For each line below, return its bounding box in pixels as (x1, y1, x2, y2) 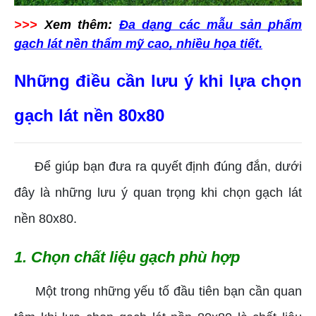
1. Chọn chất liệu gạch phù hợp (14, 248, 240, 266)
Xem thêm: (37, 17, 119, 32)
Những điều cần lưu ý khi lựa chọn (14, 71, 302, 90)
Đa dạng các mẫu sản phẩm (119, 17, 302, 32)
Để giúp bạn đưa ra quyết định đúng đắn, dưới (14, 159, 302, 174)
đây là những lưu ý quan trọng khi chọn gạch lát (14, 185, 302, 200)
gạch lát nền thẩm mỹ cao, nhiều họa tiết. (14, 36, 262, 51)
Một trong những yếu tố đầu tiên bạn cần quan (14, 284, 302, 298)
